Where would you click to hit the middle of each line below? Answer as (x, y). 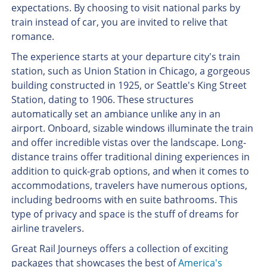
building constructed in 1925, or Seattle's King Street (129, 85)
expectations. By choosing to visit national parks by (125, 8)
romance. (32, 36)
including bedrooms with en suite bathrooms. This (124, 200)
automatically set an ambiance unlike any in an (116, 114)
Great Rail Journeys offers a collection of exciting (119, 249)
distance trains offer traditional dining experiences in (130, 157)
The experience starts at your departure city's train (125, 57)
